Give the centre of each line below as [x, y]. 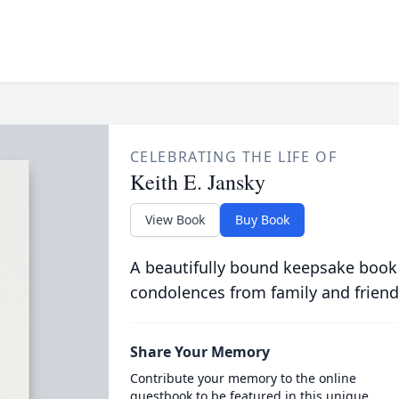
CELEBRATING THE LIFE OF [233, 157]
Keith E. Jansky [197, 182]
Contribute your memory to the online [243, 378]
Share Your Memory [199, 352]
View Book [175, 220]
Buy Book [262, 220]
